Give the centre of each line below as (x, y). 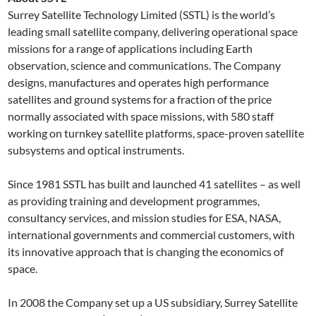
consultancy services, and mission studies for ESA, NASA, (145, 218)
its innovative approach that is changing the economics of (146, 251)
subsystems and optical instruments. (96, 150)
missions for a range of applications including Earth (130, 48)
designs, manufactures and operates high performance (139, 82)
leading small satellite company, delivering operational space (153, 31)
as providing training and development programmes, (134, 201)
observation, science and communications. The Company (145, 65)
